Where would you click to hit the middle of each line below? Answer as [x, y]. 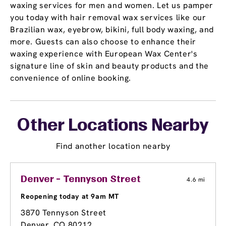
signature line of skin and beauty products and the [110, 66]
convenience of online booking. [71, 78]
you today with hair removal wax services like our [108, 18]
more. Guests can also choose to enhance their [103, 42]
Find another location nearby [113, 146]
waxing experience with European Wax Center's [104, 54]
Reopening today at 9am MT [70, 196]
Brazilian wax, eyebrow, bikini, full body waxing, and [112, 30]
